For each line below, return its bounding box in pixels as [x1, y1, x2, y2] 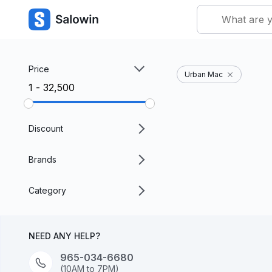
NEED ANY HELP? [29, 231, 100, 241]
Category [29, 185, 66, 195]
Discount [29, 123, 63, 134]
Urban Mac [185, 70, 223, 79]
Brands [29, 154, 56, 165]
